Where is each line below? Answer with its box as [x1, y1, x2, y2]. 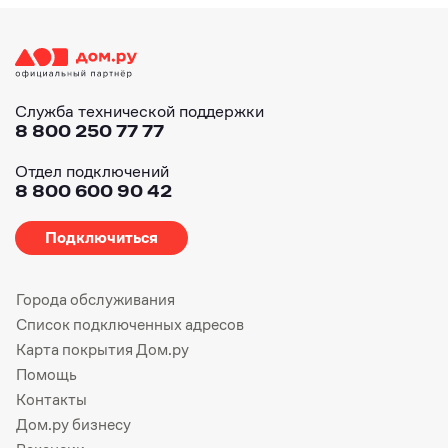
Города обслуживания [16, 288, 175, 310]
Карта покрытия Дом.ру [16, 338, 189, 360]
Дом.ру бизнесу [16, 413, 131, 435]
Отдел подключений [15, 159, 169, 182]
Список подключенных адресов [16, 313, 244, 335]
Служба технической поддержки [15, 99, 264, 122]
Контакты [16, 388, 87, 410]
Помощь [16, 363, 77, 385]
